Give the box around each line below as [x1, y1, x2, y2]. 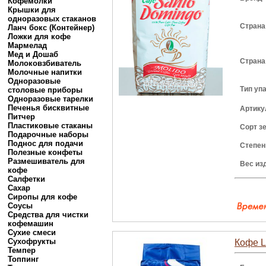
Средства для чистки [8, 210, 88, 219]
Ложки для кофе [8, 32, 71, 41]
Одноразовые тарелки [8, 94, 93, 103]
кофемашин [8, 219, 53, 228]
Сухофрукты [8, 237, 56, 246]
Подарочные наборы [8, 130, 88, 139]
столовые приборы [8, 85, 83, 94]
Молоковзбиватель [8, 59, 81, 68]
